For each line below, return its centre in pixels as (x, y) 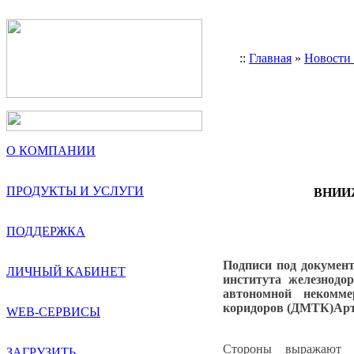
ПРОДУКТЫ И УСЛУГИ (75, 191)
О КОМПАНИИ (51, 151)
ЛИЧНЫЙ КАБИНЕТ (66, 271)
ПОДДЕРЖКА (46, 231)
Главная (270, 58)
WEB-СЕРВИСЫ (53, 312)
